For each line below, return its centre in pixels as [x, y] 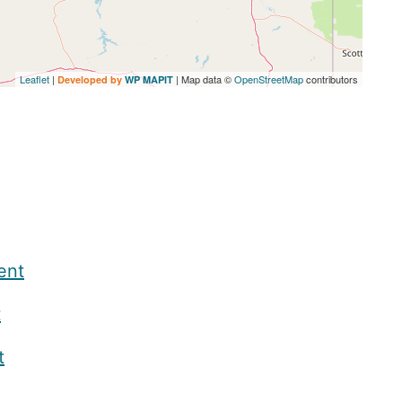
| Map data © [204, 79]
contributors [331, 79]
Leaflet [35, 79]
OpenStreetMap [269, 79]
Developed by [91, 80]
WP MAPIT [149, 80]
